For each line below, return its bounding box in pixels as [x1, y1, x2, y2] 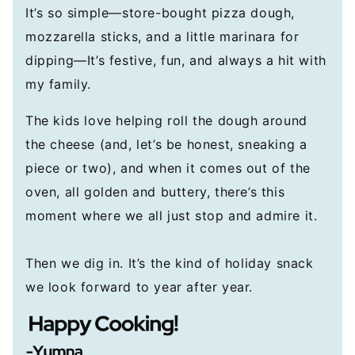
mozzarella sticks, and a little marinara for [25, 29, 300, 44]
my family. [25, 76, 91, 92]
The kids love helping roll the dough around [25, 113, 307, 128]
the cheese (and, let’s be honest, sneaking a [25, 136, 307, 152]
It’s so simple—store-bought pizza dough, [25, 5, 296, 21]
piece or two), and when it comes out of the [25, 160, 311, 176]
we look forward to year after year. [25, 279, 254, 295]
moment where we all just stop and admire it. [25, 208, 318, 223]
